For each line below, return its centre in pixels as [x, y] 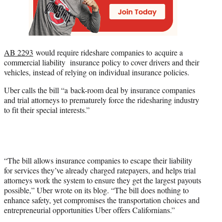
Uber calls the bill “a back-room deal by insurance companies [100, 90]
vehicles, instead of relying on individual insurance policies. [97, 72]
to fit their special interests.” [47, 110]
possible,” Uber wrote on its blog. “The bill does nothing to [96, 190]
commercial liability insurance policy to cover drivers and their [102, 62]
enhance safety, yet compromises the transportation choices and [102, 200]
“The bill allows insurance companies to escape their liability [98, 161]
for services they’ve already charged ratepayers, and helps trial [100, 170]
